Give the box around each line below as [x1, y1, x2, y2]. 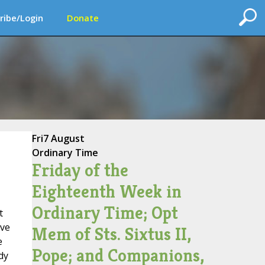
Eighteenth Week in [31, 180, 182, 203]
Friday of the [31, 159, 128, 182]
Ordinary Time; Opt [31, 202, 178, 224]
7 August [43, 132, 85, 145]
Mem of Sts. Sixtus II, [31, 223, 191, 245]
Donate [67, 12, 99, 24]
